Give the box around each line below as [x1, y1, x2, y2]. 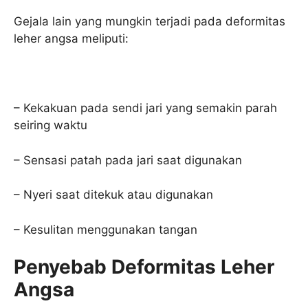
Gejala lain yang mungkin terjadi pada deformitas [14, 14, 285, 29]
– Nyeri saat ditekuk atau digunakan [14, 188, 213, 202]
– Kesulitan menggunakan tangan [14, 222, 197, 236]
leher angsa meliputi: [14, 32, 129, 46]
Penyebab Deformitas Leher [14, 255, 274, 279]
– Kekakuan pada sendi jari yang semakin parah [14, 101, 277, 115]
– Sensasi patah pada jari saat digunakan [14, 153, 242, 167]
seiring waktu [14, 118, 87, 133]
